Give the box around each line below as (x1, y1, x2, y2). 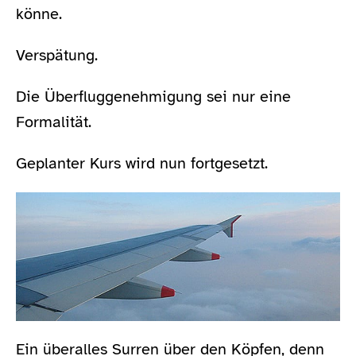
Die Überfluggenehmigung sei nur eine (16, 87, 291, 107)
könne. (16, 4, 62, 25)
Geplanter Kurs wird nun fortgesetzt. (16, 153, 268, 174)
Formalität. (16, 112, 91, 133)
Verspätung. (16, 45, 98, 66)
